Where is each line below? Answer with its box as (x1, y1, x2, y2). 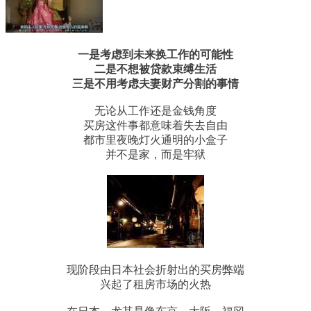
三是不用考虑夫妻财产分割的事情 (72, 77, 239, 90)
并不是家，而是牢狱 (106, 148, 205, 160)
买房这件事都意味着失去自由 (83, 119, 228, 131)
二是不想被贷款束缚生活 (94, 62, 217, 75)
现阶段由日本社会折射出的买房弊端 (67, 263, 244, 276)
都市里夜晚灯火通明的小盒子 (83, 133, 228, 146)
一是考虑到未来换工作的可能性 (78, 48, 233, 60)
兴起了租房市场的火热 (100, 278, 211, 290)
